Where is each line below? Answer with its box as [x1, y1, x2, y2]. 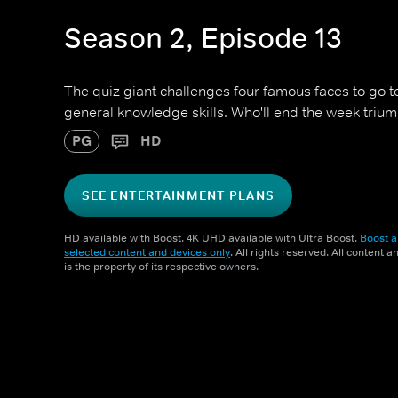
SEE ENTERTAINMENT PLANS [82, 187, 275, 203]
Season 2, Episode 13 [64, 20, 342, 57]
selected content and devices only [64, 245, 230, 259]
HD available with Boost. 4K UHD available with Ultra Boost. [64, 231, 360, 245]
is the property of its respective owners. [64, 259, 259, 274]
